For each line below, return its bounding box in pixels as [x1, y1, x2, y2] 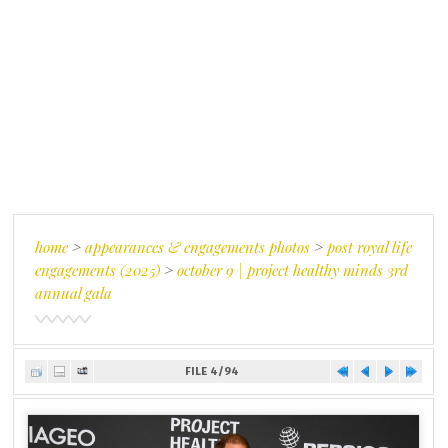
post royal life [327, 237, 413, 257]
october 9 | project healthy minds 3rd [177, 260, 409, 280]
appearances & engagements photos [85, 237, 311, 257]
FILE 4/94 [185, 365, 240, 378]
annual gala [35, 283, 113, 303]
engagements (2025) [35, 260, 161, 280]
